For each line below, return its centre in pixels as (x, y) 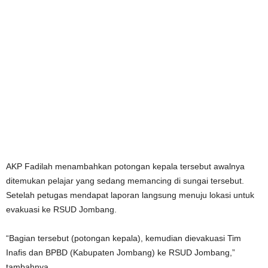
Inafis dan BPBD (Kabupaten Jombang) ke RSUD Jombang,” (121, 252)
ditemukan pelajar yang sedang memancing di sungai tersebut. (125, 180)
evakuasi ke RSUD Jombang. (61, 209)
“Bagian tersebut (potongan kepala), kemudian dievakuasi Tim (124, 238)
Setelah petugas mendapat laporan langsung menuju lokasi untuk (130, 195)
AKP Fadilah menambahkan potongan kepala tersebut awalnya (125, 166)
